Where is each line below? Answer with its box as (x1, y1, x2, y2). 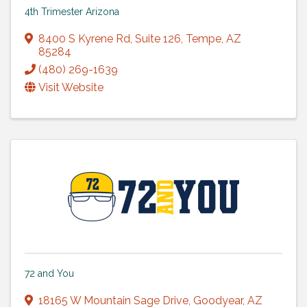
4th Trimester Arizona (25, 5, 119, 17)
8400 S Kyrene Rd (38, 32, 130, 45)
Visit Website (38, 80, 103, 94)
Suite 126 (135, 32, 181, 45)
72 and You (25, 267, 74, 279)
